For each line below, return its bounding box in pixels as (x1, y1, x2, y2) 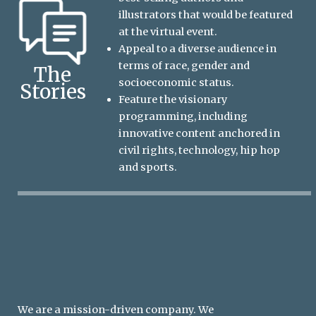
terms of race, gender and (119, 59, 250, 73)
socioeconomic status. (119, 76, 237, 90)
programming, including (119, 110, 248, 123)
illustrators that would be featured (119, 8, 293, 22)
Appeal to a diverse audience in (119, 42, 277, 56)
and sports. (119, 161, 178, 174)
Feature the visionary (119, 93, 228, 107)
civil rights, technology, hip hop (119, 144, 281, 157)
